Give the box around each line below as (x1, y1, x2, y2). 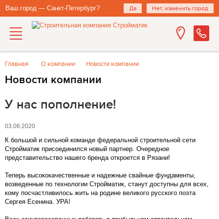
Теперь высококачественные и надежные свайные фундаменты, (5, 172, 196, 179)
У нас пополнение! (5, 97, 116, 113)
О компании (41, 60, 75, 68)
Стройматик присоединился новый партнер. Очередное (5, 145, 169, 153)
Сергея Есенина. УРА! (5, 198, 70, 206)
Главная (5, 60, 28, 68)
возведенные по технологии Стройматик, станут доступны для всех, (5, 180, 209, 188)
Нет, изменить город (152, 5, 208, 12)
